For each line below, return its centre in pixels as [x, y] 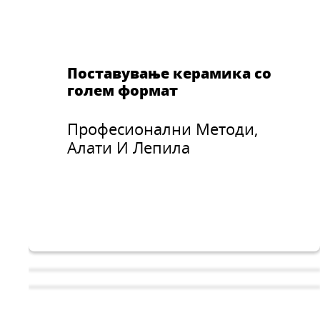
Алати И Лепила [131, 148]
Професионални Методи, [163, 129]
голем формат [123, 90]
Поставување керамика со [170, 73]
